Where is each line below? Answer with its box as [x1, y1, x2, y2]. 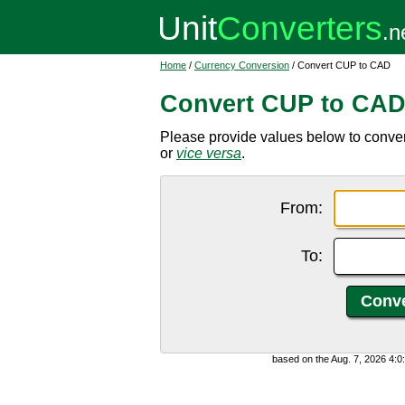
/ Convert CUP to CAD [289, 60, 391, 71]
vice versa [176, 146, 241, 161]
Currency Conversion [194, 60, 289, 71]
